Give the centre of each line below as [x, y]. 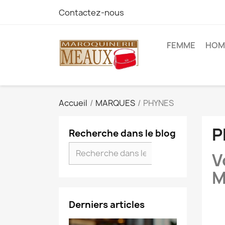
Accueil [73, 103]
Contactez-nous [91, 13]
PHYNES [158, 103]
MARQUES [115, 103]
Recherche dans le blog [122, 133]
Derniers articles [107, 205]
